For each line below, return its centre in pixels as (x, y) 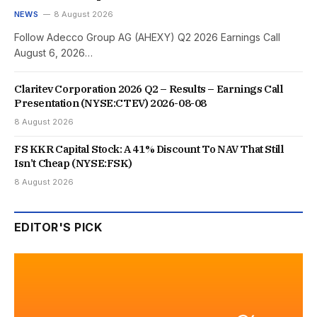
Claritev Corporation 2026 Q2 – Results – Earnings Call (149, 88)
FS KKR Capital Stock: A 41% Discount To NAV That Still (149, 149)
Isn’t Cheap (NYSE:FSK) (73, 163)
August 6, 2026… (53, 52)
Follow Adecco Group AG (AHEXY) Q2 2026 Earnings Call (147, 37)
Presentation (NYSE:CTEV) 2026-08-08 (111, 103)
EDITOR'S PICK (58, 227)
